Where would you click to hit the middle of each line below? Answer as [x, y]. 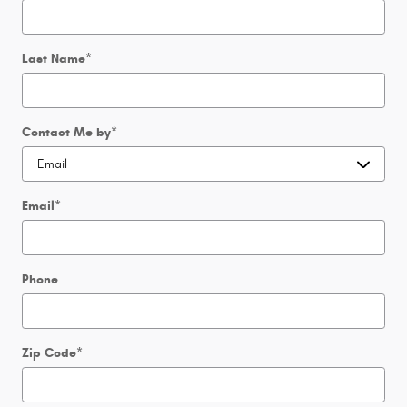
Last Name [54, 59]
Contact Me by [66, 133]
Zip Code [49, 353]
